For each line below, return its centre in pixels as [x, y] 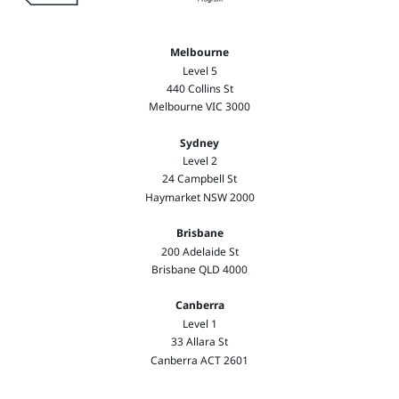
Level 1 [199, 323]
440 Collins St [199, 88]
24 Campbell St [199, 179]
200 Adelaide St [199, 251]
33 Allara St [199, 342]
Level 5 [199, 70]
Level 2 [199, 161]
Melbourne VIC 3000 [199, 107]
